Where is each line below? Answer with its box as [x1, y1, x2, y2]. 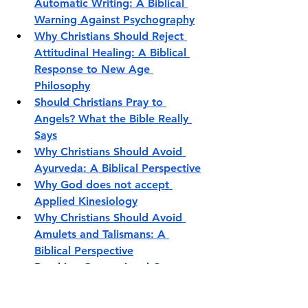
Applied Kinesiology [34, 194, 137, 208]
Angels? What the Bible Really [34, 111, 192, 125]
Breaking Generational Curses [34, 260, 186, 274]
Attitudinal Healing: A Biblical [34, 45, 190, 59]
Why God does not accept [34, 177, 173, 191]
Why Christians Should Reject [34, 29, 187, 43]
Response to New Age [34, 62, 153, 76]
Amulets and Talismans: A [34, 227, 169, 241]
